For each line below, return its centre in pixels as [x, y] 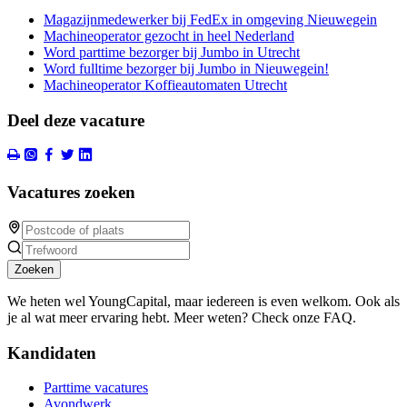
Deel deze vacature [76, 120]
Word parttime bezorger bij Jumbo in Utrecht [172, 52]
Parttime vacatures [96, 388]
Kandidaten [52, 352]
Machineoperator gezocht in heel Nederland [169, 35]
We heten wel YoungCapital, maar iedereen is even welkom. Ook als [203, 301]
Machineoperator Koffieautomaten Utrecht [165, 84]
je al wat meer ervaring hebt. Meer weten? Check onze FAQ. [182, 317]
